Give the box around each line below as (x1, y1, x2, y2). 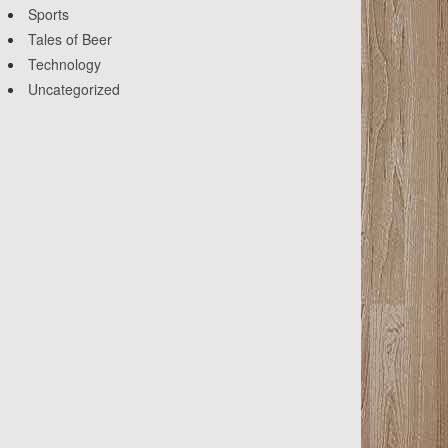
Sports (28, 4, 69, 25)
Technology (28, 54, 101, 75)
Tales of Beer (28, 29, 112, 50)
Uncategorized (28, 79, 120, 100)
